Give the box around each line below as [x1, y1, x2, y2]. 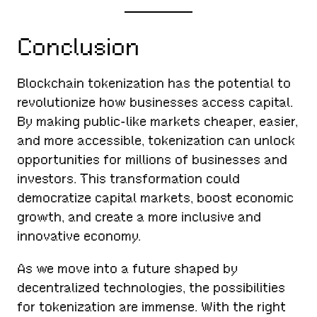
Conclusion [17, 32, 140, 62]
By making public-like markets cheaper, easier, [17, 113, 299, 130]
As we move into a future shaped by [17, 260, 238, 277]
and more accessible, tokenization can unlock [17, 132, 296, 149]
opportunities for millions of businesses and [17, 151, 288, 168]
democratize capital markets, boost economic [17, 190, 294, 207]
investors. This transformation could [17, 171, 241, 188]
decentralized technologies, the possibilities [17, 279, 286, 296]
